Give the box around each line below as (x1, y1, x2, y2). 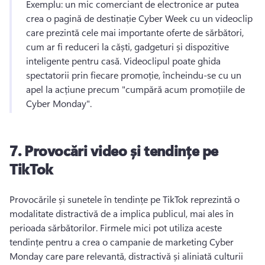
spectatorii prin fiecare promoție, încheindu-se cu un (26, 69, 241, 81)
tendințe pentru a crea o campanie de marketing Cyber (9, 235, 234, 248)
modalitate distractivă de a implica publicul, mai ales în (9, 207, 234, 219)
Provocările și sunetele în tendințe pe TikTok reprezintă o (9, 193, 240, 205)
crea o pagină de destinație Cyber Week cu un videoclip (26, 12, 253, 24)
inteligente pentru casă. (26, 54, 124, 67)
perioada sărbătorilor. (9, 221, 100, 234)
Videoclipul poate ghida (124, 54, 221, 67)
